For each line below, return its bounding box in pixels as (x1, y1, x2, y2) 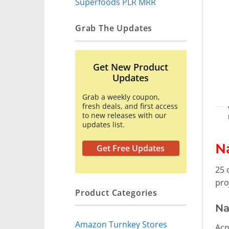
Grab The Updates (75, 22, 153, 34)
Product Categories (75, 186, 157, 198)
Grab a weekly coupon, (82, 92, 160, 102)
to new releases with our (82, 110, 167, 121)
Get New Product (93, 61, 169, 74)
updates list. (82, 120, 125, 130)
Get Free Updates (97, 143, 165, 154)
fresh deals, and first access (82, 101, 178, 111)
